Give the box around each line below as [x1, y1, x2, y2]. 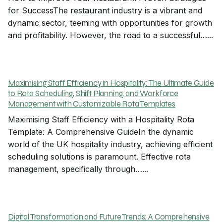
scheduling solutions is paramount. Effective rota [8, 152, 191, 162]
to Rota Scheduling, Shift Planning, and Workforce [8, 89, 178, 99]
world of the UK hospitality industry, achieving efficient [8, 139, 213, 150]
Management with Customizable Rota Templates [8, 99, 175, 110]
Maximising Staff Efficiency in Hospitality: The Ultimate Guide [8, 78, 214, 89]
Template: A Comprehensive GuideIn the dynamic [8, 127, 194, 137]
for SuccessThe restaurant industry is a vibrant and [8, 5, 202, 16]
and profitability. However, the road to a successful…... [8, 30, 213, 41]
